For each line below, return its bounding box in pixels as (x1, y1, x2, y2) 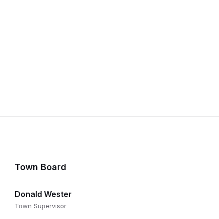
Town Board (14, 162, 66, 173)
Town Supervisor (14, 202, 66, 210)
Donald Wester (14, 189, 72, 199)
